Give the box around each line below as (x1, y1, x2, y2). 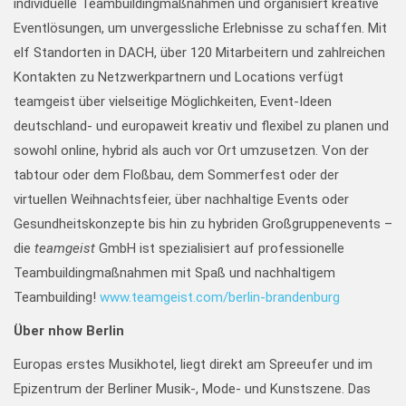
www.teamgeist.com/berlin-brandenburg (100, 289, 340, 305)
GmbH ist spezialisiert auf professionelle (95, 240, 344, 256)
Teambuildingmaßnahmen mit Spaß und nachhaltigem (14, 265, 335, 281)
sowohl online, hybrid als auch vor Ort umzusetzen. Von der (14, 142, 369, 159)
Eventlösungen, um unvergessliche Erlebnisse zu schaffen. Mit (14, 20, 387, 36)
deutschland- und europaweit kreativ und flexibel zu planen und (14, 118, 389, 134)
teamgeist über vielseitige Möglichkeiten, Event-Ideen (14, 93, 332, 110)
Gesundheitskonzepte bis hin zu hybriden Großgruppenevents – (14, 216, 392, 232)
